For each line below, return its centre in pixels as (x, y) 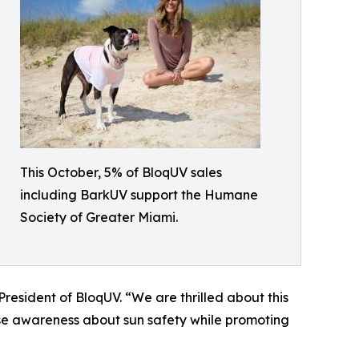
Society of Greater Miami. (99, 218)
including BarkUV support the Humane (139, 195)
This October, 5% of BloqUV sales (121, 173)
